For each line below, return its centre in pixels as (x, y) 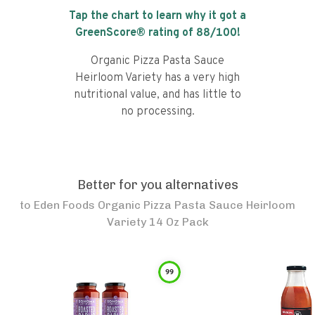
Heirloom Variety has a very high (157, 78)
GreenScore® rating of (135, 33)
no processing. (157, 112)
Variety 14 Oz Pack (157, 222)
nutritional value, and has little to (157, 95)
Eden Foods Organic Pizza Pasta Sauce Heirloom (165, 205)
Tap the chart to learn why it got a (157, 16)
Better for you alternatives (157, 185)
